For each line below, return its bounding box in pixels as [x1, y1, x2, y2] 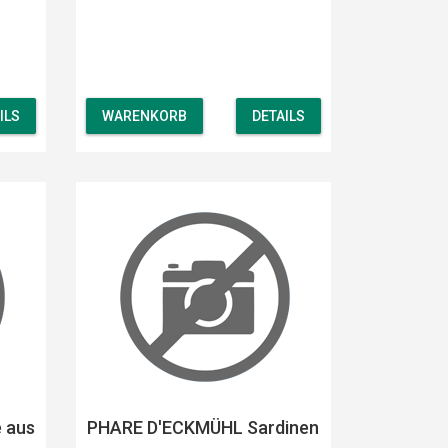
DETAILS [251, 108, 305, 125]
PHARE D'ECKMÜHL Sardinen [87, 416, 320, 438]
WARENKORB [101, 108, 187, 125]
